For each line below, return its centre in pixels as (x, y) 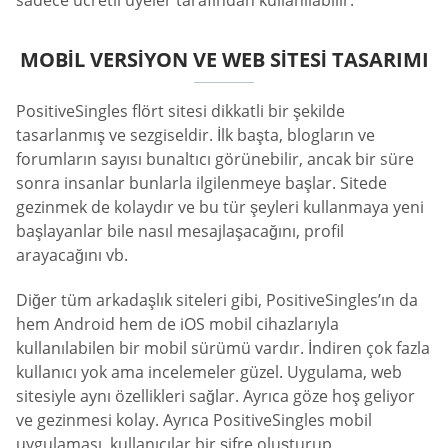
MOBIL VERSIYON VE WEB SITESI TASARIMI (224, 60)
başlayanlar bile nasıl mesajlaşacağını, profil (180, 231)
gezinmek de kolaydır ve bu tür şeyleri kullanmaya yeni (220, 207)
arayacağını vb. (72, 255)
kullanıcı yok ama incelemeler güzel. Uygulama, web (209, 372)
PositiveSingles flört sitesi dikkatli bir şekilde (180, 111)
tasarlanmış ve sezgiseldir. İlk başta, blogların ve (195, 135)
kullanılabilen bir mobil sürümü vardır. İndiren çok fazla (223, 348)
